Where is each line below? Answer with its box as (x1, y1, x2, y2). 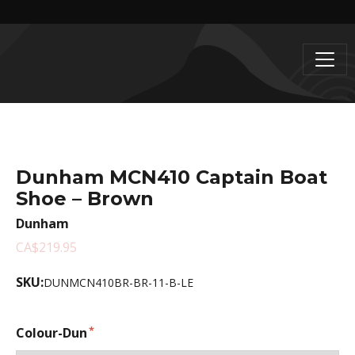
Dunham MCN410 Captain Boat (16, 166, 327, 189)
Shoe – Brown (16, 187, 154, 210)
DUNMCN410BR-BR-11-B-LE (44, 275, 193, 290)
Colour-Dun (16, 324, 87, 342)
